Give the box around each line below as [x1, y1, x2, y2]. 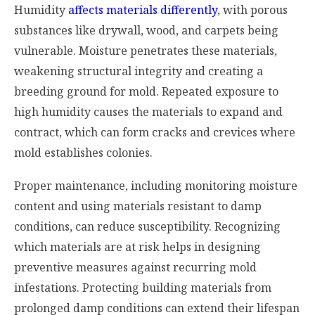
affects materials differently [68, 1, 217, 18]
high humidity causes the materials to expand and [14, 103, 283, 120]
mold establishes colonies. [14, 144, 155, 160]
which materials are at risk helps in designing [14, 238, 261, 255]
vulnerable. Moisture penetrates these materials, [14, 42, 277, 58]
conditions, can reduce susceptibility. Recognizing [14, 218, 281, 234]
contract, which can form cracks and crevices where [14, 124, 295, 140]
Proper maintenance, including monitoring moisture [14, 177, 297, 193]
